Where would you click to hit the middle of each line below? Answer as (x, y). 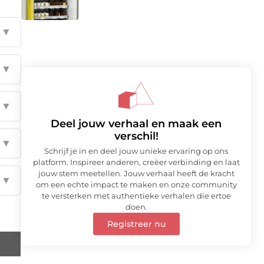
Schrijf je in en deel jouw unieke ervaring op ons (136, 151)
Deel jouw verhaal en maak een (136, 124)
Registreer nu (136, 224)
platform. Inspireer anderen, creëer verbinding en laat (136, 162)
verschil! (136, 136)
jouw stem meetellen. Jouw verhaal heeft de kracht (136, 174)
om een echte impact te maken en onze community (136, 185)
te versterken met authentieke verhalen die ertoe (136, 196)
